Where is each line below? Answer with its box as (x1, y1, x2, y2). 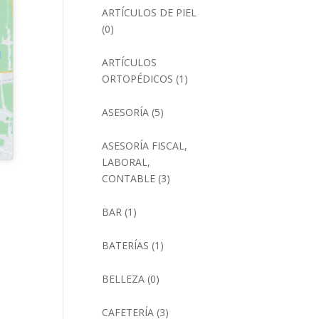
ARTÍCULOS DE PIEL (102, 6, 197, 19)
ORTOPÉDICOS (102, 72, 174, 85)
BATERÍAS (102, 239, 150, 252)
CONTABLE (102, 172, 156, 185)
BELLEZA (102, 272, 145, 286)
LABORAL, (102, 155, 151, 169)
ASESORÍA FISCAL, (102, 139, 188, 152)
